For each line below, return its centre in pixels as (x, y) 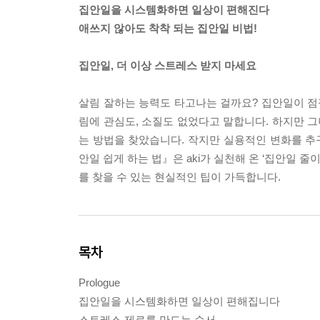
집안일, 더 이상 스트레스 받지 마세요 (167, 66)
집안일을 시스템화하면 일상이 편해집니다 (179, 301)
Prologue (99, 283)
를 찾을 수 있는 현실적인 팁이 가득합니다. (180, 177)
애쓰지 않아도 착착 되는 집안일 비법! (168, 29)
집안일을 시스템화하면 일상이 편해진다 (174, 10)
